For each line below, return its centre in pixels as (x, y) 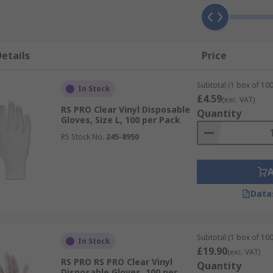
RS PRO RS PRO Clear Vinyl (116, 262)
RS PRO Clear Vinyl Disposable (125, 109)
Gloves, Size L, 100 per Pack (120, 120)
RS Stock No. (82, 137)
